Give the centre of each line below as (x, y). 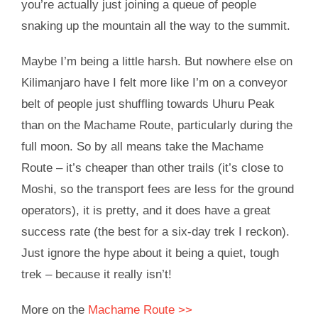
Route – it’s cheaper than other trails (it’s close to (152, 168)
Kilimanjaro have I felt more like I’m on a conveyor (154, 82)
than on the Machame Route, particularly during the (157, 125)
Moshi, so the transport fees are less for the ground (157, 189)
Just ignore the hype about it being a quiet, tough (150, 253)
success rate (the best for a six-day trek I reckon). (155, 231)
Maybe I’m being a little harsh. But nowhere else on (157, 61)
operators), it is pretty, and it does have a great (146, 210)
